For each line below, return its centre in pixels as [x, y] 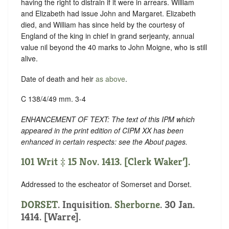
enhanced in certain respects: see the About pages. [104, 141]
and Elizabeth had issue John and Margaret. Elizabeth [108, 14]
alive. [29, 59]
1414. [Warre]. [51, 217]
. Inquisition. [86, 204]
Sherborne [137, 204]
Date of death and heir [58, 78]
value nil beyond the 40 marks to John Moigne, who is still [114, 47]
